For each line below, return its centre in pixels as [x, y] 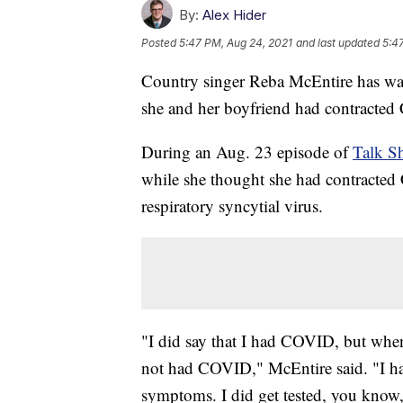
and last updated [338, 43]
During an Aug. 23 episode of [247, 152]
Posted [160, 43]
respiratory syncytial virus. [232, 206]
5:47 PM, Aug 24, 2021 [236, 43]
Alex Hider [234, 15]
